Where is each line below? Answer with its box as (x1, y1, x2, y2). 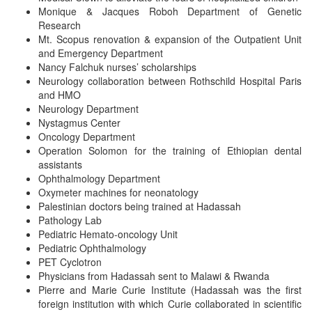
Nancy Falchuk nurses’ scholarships (38, 59, 196, 74)
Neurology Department (38, 101, 139, 116)
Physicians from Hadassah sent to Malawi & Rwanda (38, 268, 270, 283)
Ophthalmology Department (38, 171, 160, 185)
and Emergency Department (38, 45, 163, 60)
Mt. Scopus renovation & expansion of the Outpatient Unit (38, 31, 302, 46)
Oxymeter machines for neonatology (38, 185, 198, 199)
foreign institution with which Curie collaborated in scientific (38, 296, 302, 311)
